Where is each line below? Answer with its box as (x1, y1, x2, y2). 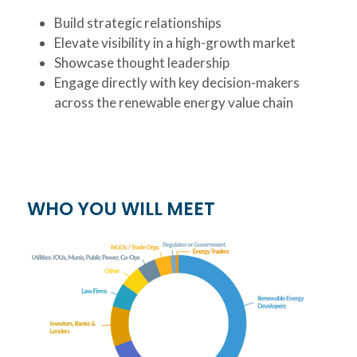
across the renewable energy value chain (54, 94, 294, 112)
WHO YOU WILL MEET (27, 196, 219, 222)
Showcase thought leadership (54, 54, 230, 72)
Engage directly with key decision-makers (54, 74, 300, 92)
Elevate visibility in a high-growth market (54, 34, 296, 52)
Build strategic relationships (54, 14, 222, 32)
